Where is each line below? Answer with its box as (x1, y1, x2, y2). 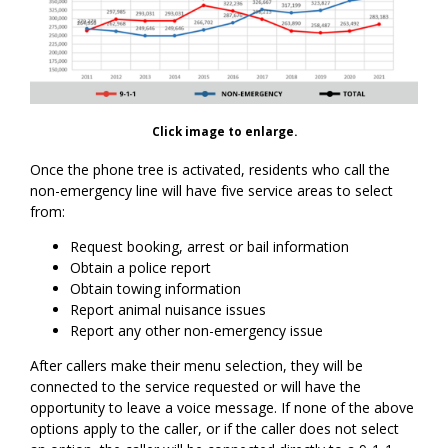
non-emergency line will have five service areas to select (30, 181, 394, 201)
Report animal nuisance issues (70, 300, 271, 320)
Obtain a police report (70, 258, 216, 278)
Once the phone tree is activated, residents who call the (30, 160, 391, 180)
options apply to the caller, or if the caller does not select (30, 419, 400, 439)
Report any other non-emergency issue (70, 321, 328, 341)
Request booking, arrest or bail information (70, 237, 354, 257)
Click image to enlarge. (151, 124, 297, 140)
